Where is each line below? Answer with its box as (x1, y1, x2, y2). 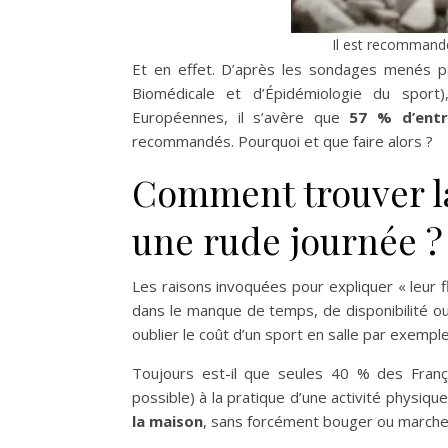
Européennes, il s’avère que (132, 106, 350, 127)
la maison (132, 410, 203, 431)
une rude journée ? (132, 215, 443, 264)
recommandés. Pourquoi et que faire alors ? (132, 130, 433, 151)
